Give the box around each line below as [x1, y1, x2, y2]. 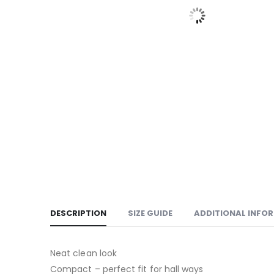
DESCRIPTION [50, 207, 106, 219]
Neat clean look [50, 247, 117, 259]
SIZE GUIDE [128, 207, 172, 219]
